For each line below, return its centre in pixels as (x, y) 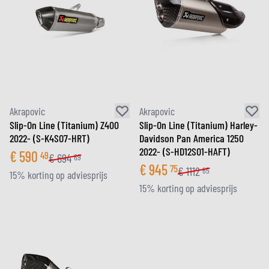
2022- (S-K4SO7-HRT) (50, 138)
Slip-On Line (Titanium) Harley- (198, 125)
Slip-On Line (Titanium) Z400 (64, 125)
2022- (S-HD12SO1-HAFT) (185, 151)
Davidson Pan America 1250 (192, 138)
